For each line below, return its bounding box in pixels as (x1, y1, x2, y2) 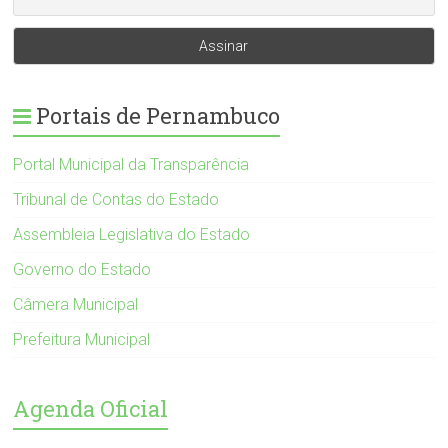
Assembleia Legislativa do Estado (13, 225, 251, 245)
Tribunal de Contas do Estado (13, 190, 220, 210)
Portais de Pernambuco (36, 101, 281, 131)
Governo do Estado (13, 260, 152, 280)
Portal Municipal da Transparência (13, 155, 250, 175)
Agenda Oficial (13, 394, 169, 424)
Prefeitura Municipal (13, 330, 151, 350)
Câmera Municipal (13, 295, 139, 315)
